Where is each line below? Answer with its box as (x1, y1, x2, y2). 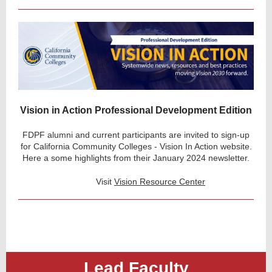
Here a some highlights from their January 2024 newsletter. (22, 153, 250, 163)
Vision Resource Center (114, 177, 205, 186)
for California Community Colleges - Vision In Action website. (20, 141, 252, 151)
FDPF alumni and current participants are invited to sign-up (22, 130, 250, 140)
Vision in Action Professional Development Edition (20, 105, 252, 115)
